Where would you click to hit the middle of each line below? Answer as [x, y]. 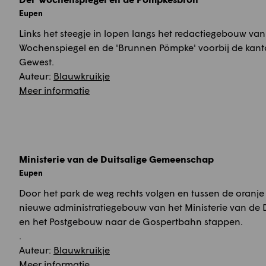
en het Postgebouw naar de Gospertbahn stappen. [131, 221]
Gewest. [37, 61]
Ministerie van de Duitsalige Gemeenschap [116, 159]
